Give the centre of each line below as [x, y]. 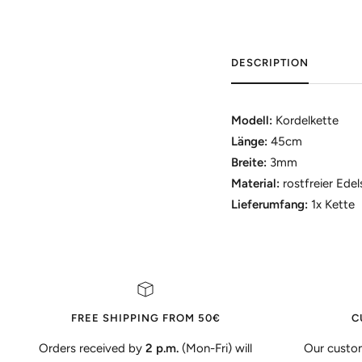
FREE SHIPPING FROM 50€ [145, 318]
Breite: [248, 163]
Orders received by [92, 349]
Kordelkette [308, 121]
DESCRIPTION [269, 63]
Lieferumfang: [271, 205]
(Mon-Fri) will [215, 349]
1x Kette [333, 205]
